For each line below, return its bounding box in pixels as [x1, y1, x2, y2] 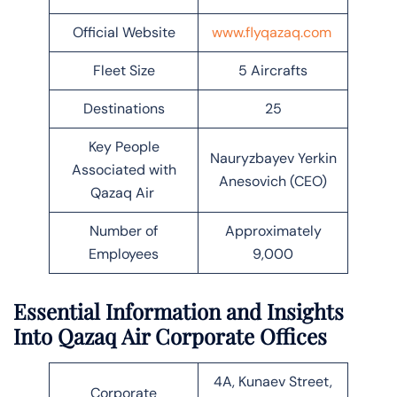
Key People [88, 136, 160, 156]
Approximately [224, 221, 322, 240]
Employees [89, 244, 159, 263]
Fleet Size [92, 60, 155, 80]
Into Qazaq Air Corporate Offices [13, 322, 332, 351]
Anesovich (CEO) [219, 171, 327, 191]
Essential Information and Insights [13, 297, 344, 326]
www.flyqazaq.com [211, 22, 331, 42]
